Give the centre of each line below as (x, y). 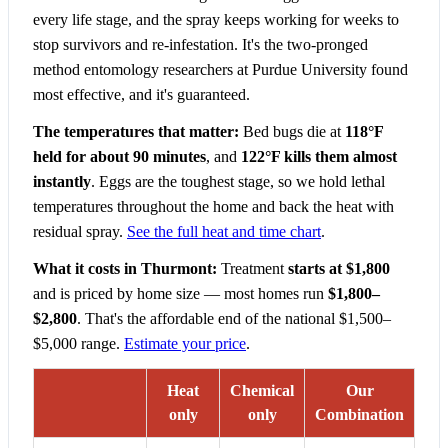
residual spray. (80, 232)
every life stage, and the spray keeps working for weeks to (216, 20)
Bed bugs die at (292, 132)
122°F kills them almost (319, 157)
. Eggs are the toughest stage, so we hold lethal (238, 182)
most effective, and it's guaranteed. (141, 95)
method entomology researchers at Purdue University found (220, 70)
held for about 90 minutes (119, 157)
